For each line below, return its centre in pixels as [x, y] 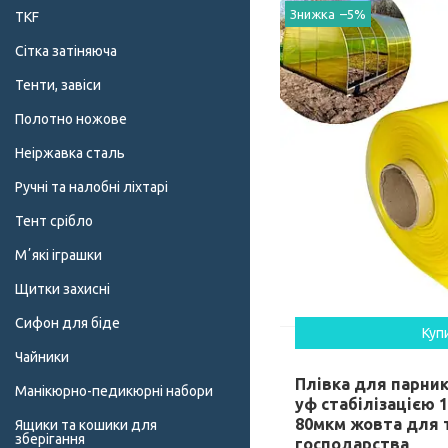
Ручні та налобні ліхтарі [91, 187]
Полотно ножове [71, 119]
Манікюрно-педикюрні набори [114, 391]
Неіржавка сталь [70, 153]
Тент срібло [54, 221]
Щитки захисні [62, 289]
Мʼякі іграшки [58, 255]
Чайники [42, 357]
